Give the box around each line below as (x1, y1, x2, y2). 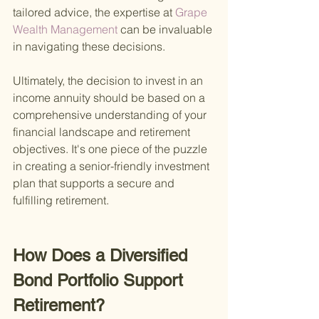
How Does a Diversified (13, 246, 192, 266)
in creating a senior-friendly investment (13, 159, 212, 174)
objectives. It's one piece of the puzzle (13, 142, 210, 157)
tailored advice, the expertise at (13, 5, 172, 20)
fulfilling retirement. (13, 193, 109, 208)
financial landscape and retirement (13, 125, 193, 140)
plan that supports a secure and (13, 176, 177, 191)
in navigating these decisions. (13, 39, 165, 54)
